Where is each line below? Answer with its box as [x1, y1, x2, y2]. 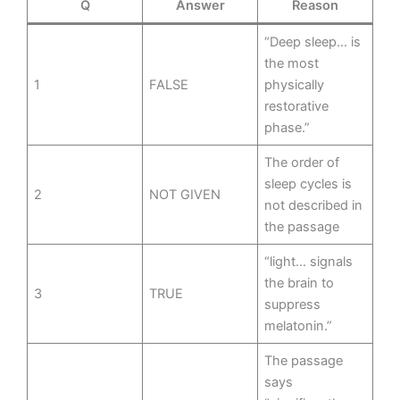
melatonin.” [264, 318, 333, 335]
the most [264, 55, 320, 72]
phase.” [264, 120, 311, 137]
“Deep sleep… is [264, 34, 362, 51]
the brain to [264, 275, 335, 292]
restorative [264, 98, 329, 115]
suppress [264, 296, 321, 313]
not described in [264, 197, 363, 214]
